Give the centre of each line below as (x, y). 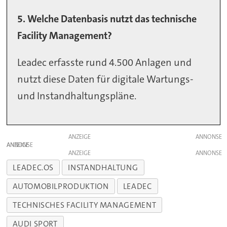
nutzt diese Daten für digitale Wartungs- (106, 79)
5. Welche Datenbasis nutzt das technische (107, 18)
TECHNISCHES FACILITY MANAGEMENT (85, 205)
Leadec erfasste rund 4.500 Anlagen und (105, 62)
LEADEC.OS (33, 168)
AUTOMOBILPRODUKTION (61, 186)
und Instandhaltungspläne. (77, 96)
